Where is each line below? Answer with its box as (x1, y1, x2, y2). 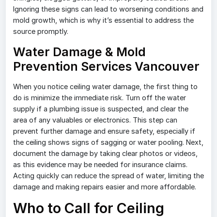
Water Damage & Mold (13, 45, 146, 60)
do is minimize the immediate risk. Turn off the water (13, 93, 186, 102)
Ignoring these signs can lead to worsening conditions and (13, 5, 203, 14)
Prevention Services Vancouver (13, 59, 200, 74)
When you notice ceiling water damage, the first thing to (13, 82, 198, 91)
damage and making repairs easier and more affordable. (13, 183, 196, 191)
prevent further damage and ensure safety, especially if (13, 127, 195, 136)
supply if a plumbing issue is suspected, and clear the (13, 105, 188, 113)
